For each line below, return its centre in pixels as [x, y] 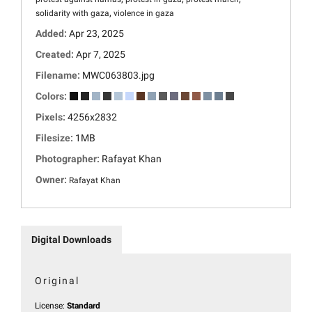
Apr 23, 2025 [96, 33]
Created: [56, 54]
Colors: [52, 96]
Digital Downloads [71, 239]
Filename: [59, 75]
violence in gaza [144, 13]
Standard [84, 305]
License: [51, 305]
